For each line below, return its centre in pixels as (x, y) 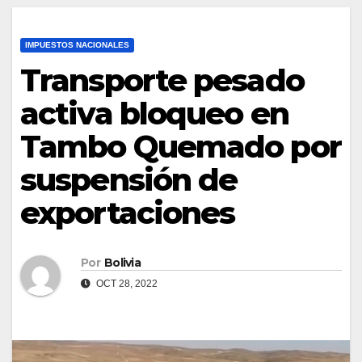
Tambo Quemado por (181, 146)
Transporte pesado (162, 80)
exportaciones (128, 213)
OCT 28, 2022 (126, 284)
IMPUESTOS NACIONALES (77, 44)
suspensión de (129, 179)
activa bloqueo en (154, 113)
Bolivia (122, 263)
